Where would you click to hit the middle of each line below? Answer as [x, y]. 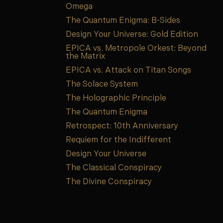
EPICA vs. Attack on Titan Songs [128, 71]
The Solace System [102, 85]
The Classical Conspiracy [114, 168]
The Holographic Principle [116, 99]
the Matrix [85, 57]
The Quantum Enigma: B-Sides [123, 21]
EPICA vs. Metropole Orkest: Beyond [136, 49]
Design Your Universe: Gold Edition [132, 35]
